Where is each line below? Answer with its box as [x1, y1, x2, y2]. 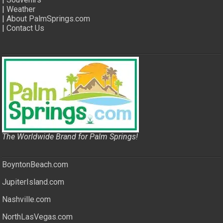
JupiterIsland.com [2, 177, 65, 187]
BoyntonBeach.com [2, 160, 69, 170]
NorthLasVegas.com [2, 212, 73, 222]
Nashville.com [2, 195, 51, 205]
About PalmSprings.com [6, 14, 91, 24]
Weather [6, 4, 36, 14]
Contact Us [6, 23, 45, 33]
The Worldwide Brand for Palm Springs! [2, 132, 138, 142]
